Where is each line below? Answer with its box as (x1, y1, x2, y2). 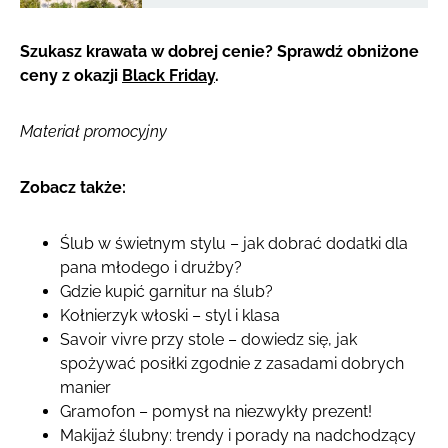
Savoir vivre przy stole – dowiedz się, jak (60, 329, 357, 349)
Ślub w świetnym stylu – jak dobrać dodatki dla (60, 233, 408, 253)
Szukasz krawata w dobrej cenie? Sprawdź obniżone (20, 41, 419, 61)
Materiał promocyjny (20, 121, 167, 141)
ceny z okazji (20, 65, 122, 85)
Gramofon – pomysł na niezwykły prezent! (60, 401, 372, 421)
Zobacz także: (20, 177, 126, 197)
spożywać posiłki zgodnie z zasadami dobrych (60, 353, 404, 373)
